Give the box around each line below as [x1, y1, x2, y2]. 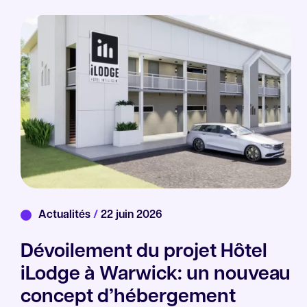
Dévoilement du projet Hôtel [21, 243, 267, 262]
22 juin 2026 [98, 210, 162, 221]
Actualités [38, 210, 93, 221]
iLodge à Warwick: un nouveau [21, 265, 291, 285]
